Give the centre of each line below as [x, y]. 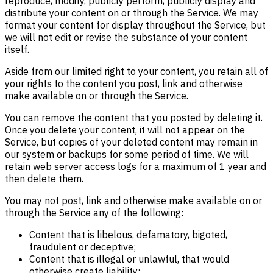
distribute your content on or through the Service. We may [132, 13]
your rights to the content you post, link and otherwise [124, 83]
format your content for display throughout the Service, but [135, 25]
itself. [17, 49]
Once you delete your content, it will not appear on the [125, 130]
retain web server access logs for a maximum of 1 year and [136, 166]
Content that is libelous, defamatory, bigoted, [128, 235]
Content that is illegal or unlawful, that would [129, 259]
